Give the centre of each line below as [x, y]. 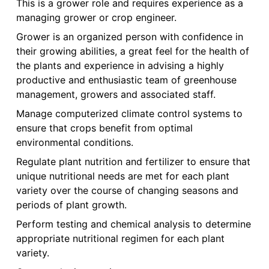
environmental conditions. [74, 143]
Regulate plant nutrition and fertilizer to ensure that [133, 162]
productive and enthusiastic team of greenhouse [126, 80]
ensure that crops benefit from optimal [104, 128]
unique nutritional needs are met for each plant [122, 176]
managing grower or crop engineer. [96, 18]
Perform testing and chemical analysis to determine [133, 224]
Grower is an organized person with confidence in [129, 37]
